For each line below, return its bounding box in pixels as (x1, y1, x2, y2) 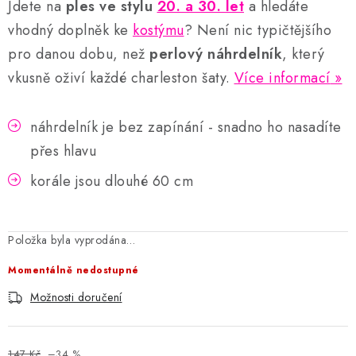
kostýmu (133, 19, 184, 41)
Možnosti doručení (30, 288, 122, 305)
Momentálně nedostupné (8, 262, 139, 277)
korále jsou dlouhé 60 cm (30, 170, 193, 192)
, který (282, 43, 325, 64)
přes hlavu (30, 140, 96, 161)
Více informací (234, 67, 331, 88)
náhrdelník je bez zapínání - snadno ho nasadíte (30, 116, 342, 137)
